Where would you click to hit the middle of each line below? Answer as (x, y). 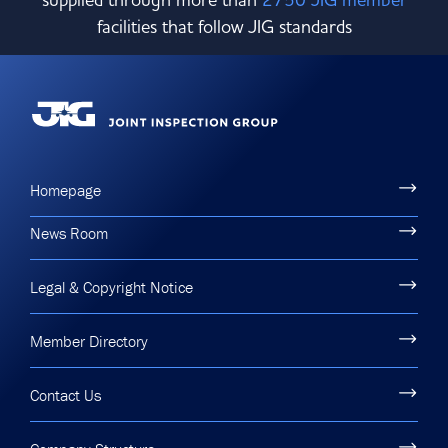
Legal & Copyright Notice (111, 287)
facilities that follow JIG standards (224, 26)
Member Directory (89, 341)
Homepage (65, 190)
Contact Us (65, 395)
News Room (69, 233)
